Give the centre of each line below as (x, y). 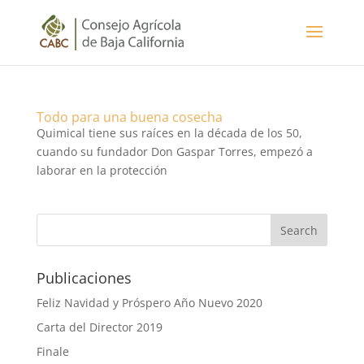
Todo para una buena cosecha (129, 117)
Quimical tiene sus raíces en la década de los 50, (169, 133)
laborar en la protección (102, 170)
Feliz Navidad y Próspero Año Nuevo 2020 (149, 303)
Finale (52, 351)
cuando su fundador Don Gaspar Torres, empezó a (174, 152)
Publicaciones (84, 278)
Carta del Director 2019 (99, 327)
